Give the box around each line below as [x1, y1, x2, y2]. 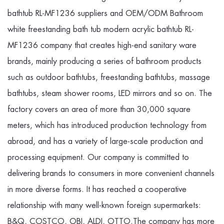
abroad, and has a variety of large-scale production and [7, 136, 203, 147]
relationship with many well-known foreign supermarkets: [7, 200, 201, 211]
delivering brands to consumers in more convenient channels [7, 168, 214, 179]
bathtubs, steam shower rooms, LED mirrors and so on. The [7, 88, 212, 99]
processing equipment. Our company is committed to [7, 152, 189, 163]
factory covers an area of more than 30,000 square [7, 104, 190, 115]
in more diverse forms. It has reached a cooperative [7, 184, 186, 195]
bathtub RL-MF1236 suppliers [7, 8, 107, 19]
